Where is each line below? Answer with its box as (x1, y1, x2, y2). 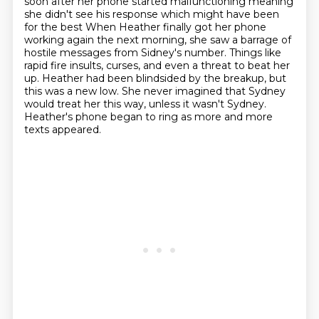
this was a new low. (23, 85, 122, 98)
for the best (23, 21, 85, 33)
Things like (229, 46, 281, 59)
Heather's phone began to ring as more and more (23, 110, 273, 123)
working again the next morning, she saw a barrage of (23, 33, 291, 46)
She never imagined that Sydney (121, 85, 286, 98)
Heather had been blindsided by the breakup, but (41, 72, 286, 85)
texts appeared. (23, 123, 101, 136)
